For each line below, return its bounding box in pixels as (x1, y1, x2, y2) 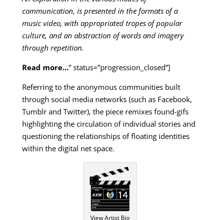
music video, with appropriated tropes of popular (22, 18, 182, 28)
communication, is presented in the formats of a (22, 6, 178, 16)
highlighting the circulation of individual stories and (22, 119, 195, 129)
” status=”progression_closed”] (68, 62, 170, 73)
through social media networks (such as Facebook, (22, 94, 192, 105)
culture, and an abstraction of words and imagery (22, 30, 184, 41)
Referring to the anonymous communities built (22, 82, 180, 92)
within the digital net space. (22, 143, 114, 154)
